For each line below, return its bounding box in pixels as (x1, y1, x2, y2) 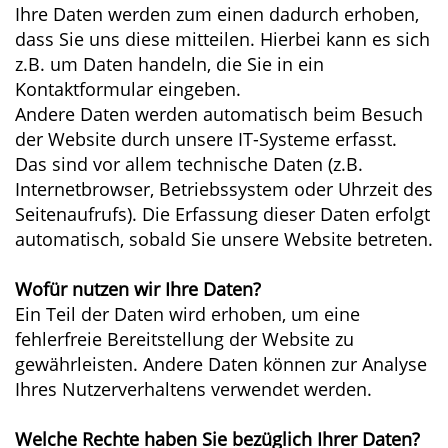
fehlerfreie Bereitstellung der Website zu (15, 327, 354, 351)
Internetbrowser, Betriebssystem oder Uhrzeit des (15, 177, 433, 201)
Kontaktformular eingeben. (15, 77, 241, 101)
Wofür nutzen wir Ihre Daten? (15, 277, 261, 301)
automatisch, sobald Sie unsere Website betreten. (15, 227, 433, 251)
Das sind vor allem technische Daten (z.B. (15, 152, 363, 176)
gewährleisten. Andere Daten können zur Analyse (15, 352, 427, 376)
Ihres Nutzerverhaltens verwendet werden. (15, 377, 372, 401)
